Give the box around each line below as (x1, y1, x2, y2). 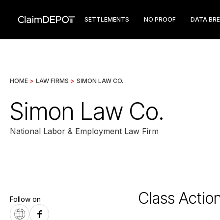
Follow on (10, 195, 41, 203)
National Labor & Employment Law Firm (10, 126, 159, 136)
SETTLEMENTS (84, 16, 129, 23)
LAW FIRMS (36, 77, 69, 84)
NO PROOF (144, 16, 176, 23)
